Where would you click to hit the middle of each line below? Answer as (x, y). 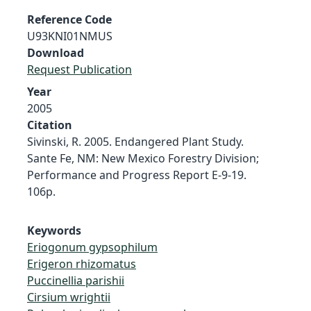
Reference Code (69, 19)
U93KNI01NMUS (70, 36)
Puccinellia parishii (76, 280)
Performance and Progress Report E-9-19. (137, 175)
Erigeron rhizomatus (82, 263)
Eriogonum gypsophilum (92, 247)
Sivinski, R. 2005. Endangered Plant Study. (135, 141)
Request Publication (79, 69)
